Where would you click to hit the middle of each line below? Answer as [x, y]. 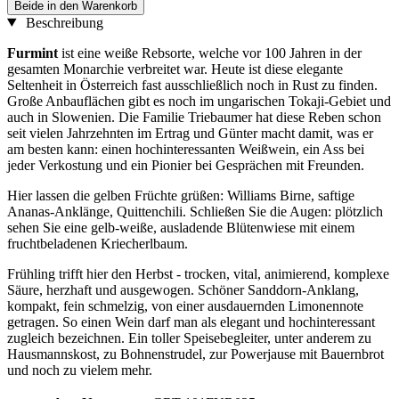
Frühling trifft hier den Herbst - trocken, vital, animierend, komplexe [198, 273]
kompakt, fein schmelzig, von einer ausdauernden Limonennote [185, 305]
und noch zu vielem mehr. [80, 370]
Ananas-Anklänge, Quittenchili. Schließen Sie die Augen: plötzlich [195, 211]
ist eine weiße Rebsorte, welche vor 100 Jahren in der [210, 53]
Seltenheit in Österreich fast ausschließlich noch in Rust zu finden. [192, 85]
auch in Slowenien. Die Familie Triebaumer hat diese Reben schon [194, 117]
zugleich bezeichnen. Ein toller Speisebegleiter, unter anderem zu [189, 338]
